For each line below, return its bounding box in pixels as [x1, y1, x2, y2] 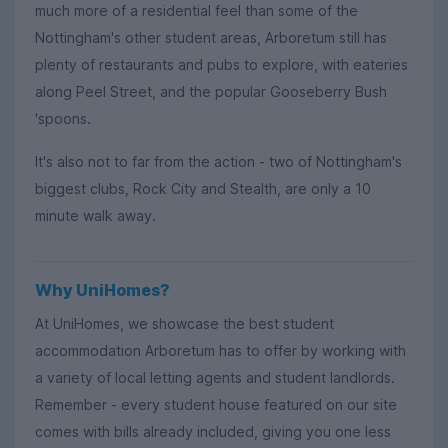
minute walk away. [35, 207, 156, 225]
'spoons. [35, 110, 91, 128]
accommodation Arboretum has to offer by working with [35, 341, 406, 359]
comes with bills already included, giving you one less [35, 422, 391, 440]
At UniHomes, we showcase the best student [35, 314, 334, 332]
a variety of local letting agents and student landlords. [35, 368, 395, 386]
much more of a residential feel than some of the [35, 2, 358, 20]
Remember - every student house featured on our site [35, 395, 397, 413]
